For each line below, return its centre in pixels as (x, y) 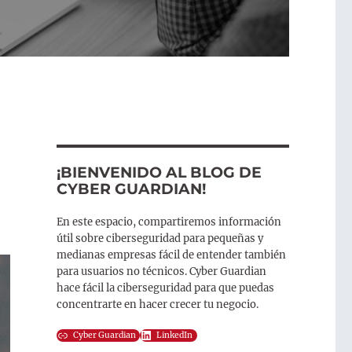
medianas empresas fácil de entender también (171, 255)
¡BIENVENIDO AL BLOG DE (159, 173)
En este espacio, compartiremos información (169, 222)
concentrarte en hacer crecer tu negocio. (158, 305)
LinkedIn (175, 335)
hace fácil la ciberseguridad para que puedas (165, 288)
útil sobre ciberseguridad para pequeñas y (159, 239)
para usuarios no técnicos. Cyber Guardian (161, 272)
